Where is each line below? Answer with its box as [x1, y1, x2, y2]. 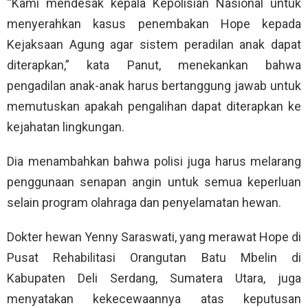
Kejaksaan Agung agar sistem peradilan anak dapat [7, 37, 301, 52]
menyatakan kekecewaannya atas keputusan [7, 291, 301, 307]
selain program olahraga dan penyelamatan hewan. [7, 195, 281, 210]
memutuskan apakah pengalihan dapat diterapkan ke [7, 99, 301, 114]
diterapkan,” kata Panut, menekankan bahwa [7, 58, 301, 73]
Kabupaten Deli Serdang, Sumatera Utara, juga [7, 271, 301, 286]
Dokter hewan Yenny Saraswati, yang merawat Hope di [7, 230, 301, 245]
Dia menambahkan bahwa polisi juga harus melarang [7, 154, 301, 169]
